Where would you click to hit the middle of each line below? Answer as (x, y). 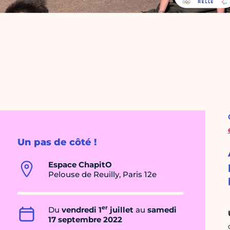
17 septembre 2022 (85, 220)
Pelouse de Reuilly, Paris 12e (102, 175)
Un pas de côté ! (57, 142)
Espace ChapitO (80, 165)
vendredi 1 (82, 210)
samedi (162, 210)
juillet (121, 210)
